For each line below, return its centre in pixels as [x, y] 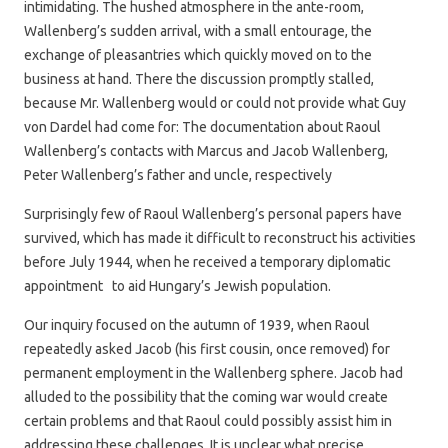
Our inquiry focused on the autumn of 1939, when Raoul [197, 324]
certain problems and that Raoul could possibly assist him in [208, 420]
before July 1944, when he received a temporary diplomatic [207, 261]
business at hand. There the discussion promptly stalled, [199, 78]
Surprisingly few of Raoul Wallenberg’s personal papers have [213, 213]
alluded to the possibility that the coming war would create [206, 396]
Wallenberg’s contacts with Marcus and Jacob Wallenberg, [206, 150]
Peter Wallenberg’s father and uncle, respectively [178, 174]
